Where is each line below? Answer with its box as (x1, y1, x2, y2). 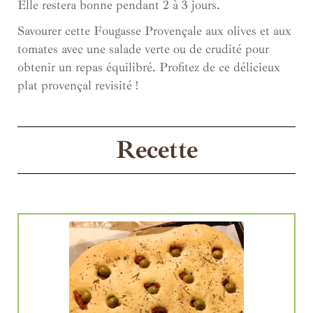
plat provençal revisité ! (17, 77, 138, 93)
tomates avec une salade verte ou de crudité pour (17, 41, 269, 57)
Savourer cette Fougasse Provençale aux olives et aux (17, 22, 291, 38)
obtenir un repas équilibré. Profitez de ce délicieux (17, 59, 280, 75)
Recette (115, 133, 198, 166)
